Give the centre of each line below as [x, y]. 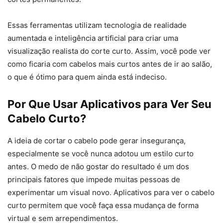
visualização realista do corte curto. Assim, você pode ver [109, 51]
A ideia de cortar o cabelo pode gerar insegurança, [97, 141]
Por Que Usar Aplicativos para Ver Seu [110, 104]
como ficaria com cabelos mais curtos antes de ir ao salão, [110, 64]
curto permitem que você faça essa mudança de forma [103, 206]
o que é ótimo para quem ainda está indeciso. [87, 77]
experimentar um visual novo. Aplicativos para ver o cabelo [111, 193]
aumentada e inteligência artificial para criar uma [93, 38]
